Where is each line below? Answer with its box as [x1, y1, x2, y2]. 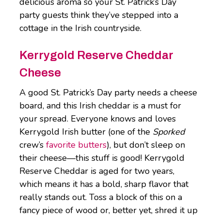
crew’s [19, 139, 46, 151]
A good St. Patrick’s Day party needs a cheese [19, 87, 197, 99]
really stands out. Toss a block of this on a [19, 191, 182, 203]
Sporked [153, 126, 185, 138]
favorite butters [46, 139, 107, 151]
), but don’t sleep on [107, 139, 185, 151]
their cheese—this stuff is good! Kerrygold [19, 152, 185, 164]
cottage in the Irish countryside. [19, 22, 141, 34]
